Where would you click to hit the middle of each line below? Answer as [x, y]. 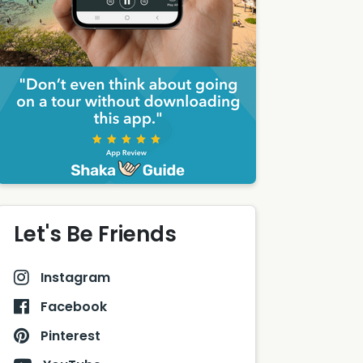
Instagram [74, 277]
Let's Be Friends [95, 234]
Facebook [72, 306]
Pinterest [69, 335]
